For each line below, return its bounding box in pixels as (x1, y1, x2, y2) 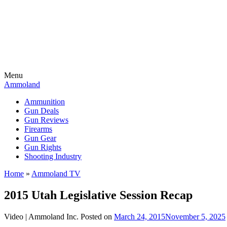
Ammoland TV (31, 169, 81, 178)
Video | (4, 212, 28, 221)
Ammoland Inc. (28, 212, 79, 221)
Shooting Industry (24, 152, 82, 161)
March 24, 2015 (114, 212, 165, 221)
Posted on (81, 212, 114, 221)
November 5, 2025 (165, 212, 225, 221)
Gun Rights (24, 143, 61, 152)
